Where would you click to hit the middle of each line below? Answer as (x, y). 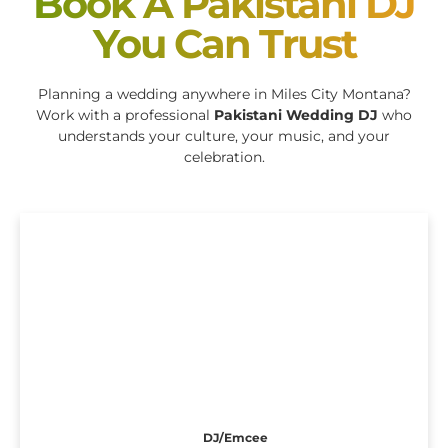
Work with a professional (123, 115)
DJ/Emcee (235, 437)
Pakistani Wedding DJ (296, 115)
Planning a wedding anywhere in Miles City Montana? (224, 94)
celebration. (224, 157)
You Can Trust (224, 44)
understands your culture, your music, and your (224, 136)
